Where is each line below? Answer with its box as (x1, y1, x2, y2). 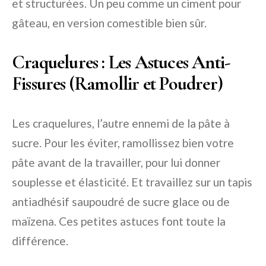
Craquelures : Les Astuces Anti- (12, 50, 230, 74)
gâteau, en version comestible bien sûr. (12, 15, 207, 30)
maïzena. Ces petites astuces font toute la (12, 214, 226, 228)
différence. (12, 233, 68, 248)
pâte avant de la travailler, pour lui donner (12, 155, 220, 169)
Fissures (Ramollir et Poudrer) (12, 71, 223, 95)
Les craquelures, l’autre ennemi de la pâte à (12, 116, 230, 130)
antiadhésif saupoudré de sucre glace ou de (12, 194, 230, 208)
